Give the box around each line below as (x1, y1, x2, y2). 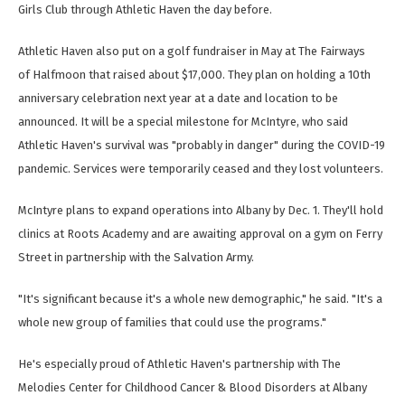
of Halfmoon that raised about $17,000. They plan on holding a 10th (18, 68, 371, 82)
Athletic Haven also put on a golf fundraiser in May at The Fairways (18, 44, 365, 59)
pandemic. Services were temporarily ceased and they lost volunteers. (18, 162, 383, 176)
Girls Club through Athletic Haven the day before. (18, 3, 272, 17)
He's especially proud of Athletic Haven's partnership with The (18, 357, 341, 372)
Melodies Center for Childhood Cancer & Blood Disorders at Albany (18, 381, 367, 395)
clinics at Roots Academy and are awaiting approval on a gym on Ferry (18, 227, 382, 241)
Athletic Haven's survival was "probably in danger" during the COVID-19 (18, 138, 385, 153)
